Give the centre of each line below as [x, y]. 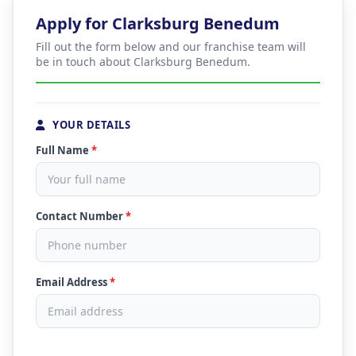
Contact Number [81, 216]
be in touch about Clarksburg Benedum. [143, 62]
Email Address [73, 282]
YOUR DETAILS [90, 125]
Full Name [64, 150]
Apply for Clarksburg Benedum [158, 23]
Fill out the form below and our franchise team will [171, 46]
